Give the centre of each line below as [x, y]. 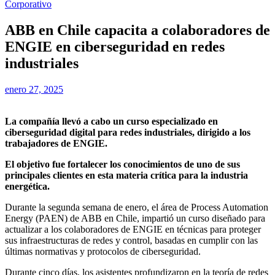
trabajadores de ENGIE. [56, 143]
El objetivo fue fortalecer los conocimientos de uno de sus [122, 164]
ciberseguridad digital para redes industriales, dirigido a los [128, 132]
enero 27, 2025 [34, 89]
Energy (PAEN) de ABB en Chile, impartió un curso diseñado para [135, 218]
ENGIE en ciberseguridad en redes [115, 46]
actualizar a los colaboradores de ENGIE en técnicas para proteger [133, 229]
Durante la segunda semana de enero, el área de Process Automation [137, 207]
